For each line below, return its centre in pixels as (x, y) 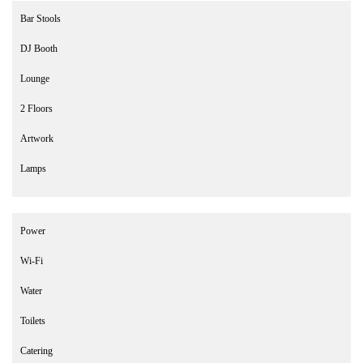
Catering (36, 350)
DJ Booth (39, 48)
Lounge (35, 78)
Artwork (37, 138)
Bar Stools (41, 18)
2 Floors (36, 108)
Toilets (33, 320)
